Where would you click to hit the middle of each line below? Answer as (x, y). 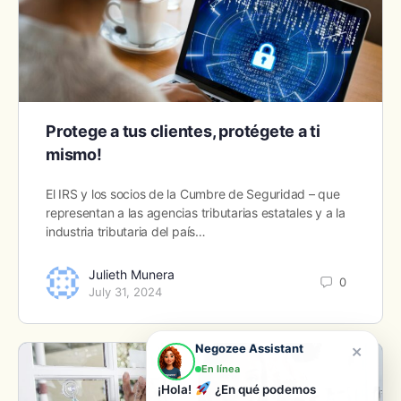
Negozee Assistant (249, 348)
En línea (221, 368)
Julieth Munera (132, 274)
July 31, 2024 (125, 291)
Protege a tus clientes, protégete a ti (183, 131)
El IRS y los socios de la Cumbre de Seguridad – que (193, 193)
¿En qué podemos (264, 389)
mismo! (74, 154)
